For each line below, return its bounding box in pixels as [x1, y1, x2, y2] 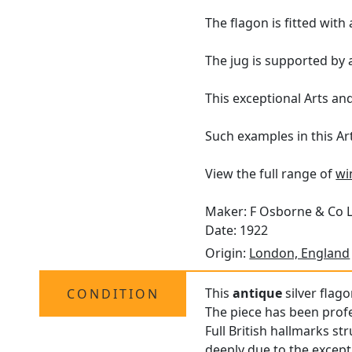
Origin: [205, 244, 250, 262]
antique [233, 284, 283, 302]
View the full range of [205, 165, 336, 183]
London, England [249, 244, 350, 262]
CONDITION [66, 285, 159, 303]
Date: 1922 [205, 222, 269, 240]
